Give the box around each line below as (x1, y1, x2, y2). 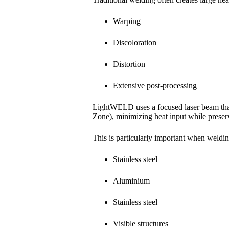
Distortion (112, 59, 145, 68)
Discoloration (112, 38, 156, 47)
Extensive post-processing (112, 81, 197, 90)
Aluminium (112, 176, 150, 185)
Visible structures (112, 219, 168, 228)
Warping (112, 16, 141, 26)
